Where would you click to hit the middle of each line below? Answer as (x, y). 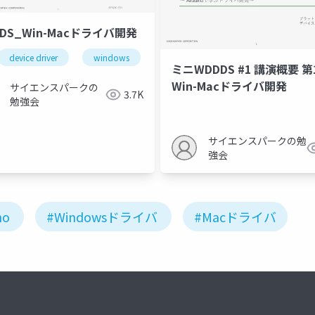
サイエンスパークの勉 (257, 141)
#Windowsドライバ (102, 217)
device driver (33, 58)
